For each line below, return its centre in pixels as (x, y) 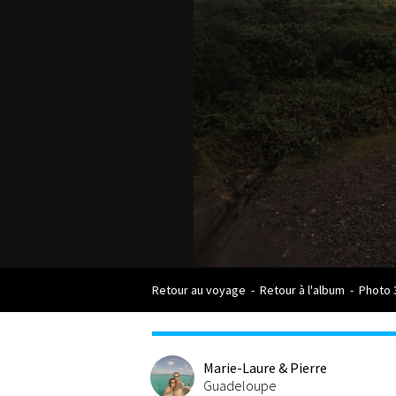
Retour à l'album (302, 290)
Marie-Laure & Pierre (265, 368)
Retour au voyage (199, 290)
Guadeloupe (240, 385)
